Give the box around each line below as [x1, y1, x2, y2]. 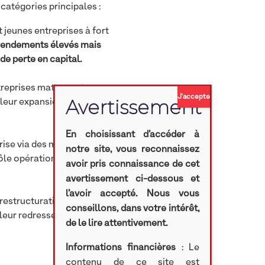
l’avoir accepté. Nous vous [65, 189, 200, 199]
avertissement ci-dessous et [65, 174, 200, 184]
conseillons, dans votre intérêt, [65, 204, 200, 214]
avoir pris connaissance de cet [65, 160, 200, 169]
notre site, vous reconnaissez [65, 145, 200, 154]
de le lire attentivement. [65, 219, 167, 228]
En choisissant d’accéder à [65, 130, 200, 140]
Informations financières [65, 243, 176, 253]
